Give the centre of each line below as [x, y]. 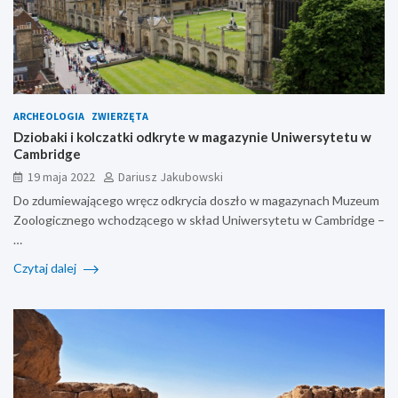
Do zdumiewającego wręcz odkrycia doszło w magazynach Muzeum [196, 200]
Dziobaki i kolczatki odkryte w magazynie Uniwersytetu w [192, 136]
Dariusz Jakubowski [171, 176]
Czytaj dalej [46, 267]
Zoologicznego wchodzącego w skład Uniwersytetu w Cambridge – [199, 219]
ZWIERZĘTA [120, 115]
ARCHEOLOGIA [49, 115]
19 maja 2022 [61, 176]
